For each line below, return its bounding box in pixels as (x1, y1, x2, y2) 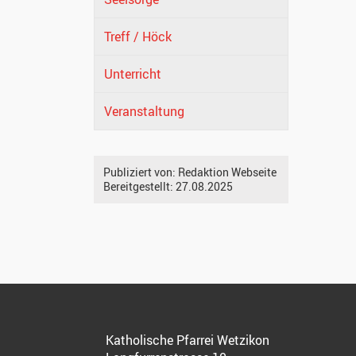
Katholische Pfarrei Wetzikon (106, 331, 269, 350)
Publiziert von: (103, 164, 178, 180)
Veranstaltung (104, 103, 184, 121)
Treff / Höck (104, 28, 172, 46)
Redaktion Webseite (178, 164, 277, 180)
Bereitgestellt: (103, 179, 176, 195)
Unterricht (104, 65, 161, 83)
